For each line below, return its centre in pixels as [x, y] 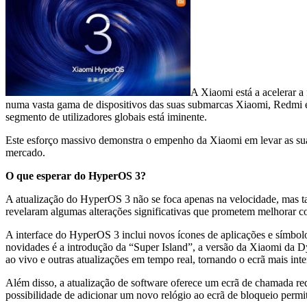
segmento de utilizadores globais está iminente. [106, 116]
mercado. [25, 152]
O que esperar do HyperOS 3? [76, 175]
